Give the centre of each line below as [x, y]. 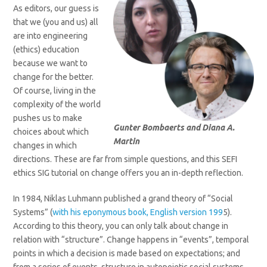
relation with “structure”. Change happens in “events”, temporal [131, 240]
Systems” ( [33, 212]
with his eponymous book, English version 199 [138, 212]
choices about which [51, 132]
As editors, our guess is [56, 8]
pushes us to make [48, 118]
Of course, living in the [55, 91]
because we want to [51, 63]
